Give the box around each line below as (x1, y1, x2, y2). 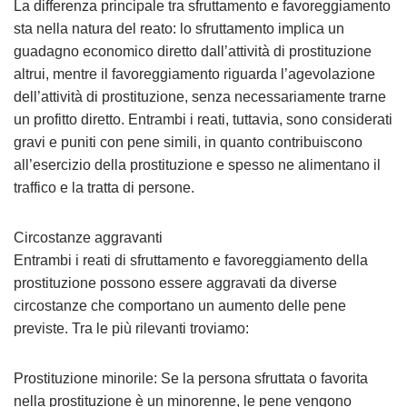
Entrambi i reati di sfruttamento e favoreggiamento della (14, 253, 368, 268)
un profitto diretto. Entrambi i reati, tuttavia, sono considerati (14, 112, 392, 127)
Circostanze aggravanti (14, 230, 163, 245)
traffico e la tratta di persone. (14, 180, 194, 195)
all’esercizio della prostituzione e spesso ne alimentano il (14, 157, 381, 173)
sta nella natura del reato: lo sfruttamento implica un (14, 21, 344, 36)
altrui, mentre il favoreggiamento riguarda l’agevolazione (14, 66, 375, 82)
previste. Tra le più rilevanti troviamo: (14, 321, 249, 336)
